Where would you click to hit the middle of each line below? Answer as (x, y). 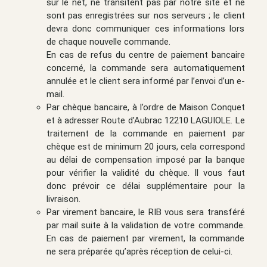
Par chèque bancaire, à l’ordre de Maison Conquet (145, 107)
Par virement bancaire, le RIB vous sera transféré (145, 212)
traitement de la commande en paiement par (145, 133)
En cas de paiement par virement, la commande (145, 238)
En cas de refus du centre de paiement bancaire (145, 55)
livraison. (63, 199)
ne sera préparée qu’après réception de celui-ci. (139, 251)
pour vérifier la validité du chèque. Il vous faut (145, 173)
